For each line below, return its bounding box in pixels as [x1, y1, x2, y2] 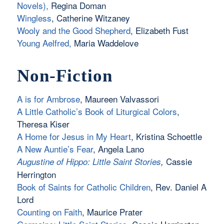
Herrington [16, 168, 56, 181]
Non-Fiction [16, 65, 112, 85]
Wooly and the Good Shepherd [16, 24, 130, 37]
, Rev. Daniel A [150, 180, 206, 193]
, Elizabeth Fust [130, 24, 188, 37]
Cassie [163, 155, 192, 168]
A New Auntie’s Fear [16, 142, 93, 155]
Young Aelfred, [16, 36, 71, 49]
